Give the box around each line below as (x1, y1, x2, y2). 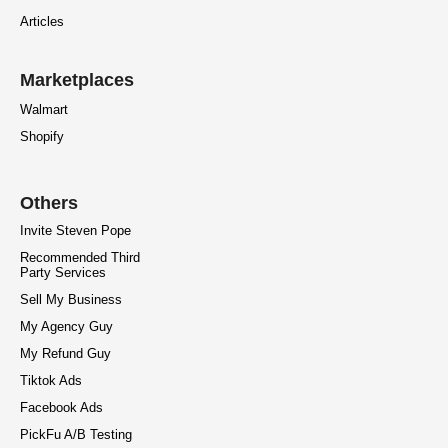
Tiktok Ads (20, 373, 82, 389)
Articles (20, 14, 64, 30)
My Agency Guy (20, 319, 113, 335)
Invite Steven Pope (20, 223, 131, 239)
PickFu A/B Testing (20, 427, 132, 443)
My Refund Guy (20, 346, 111, 362)
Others (20, 193, 78, 214)
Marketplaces (20, 70, 134, 91)
